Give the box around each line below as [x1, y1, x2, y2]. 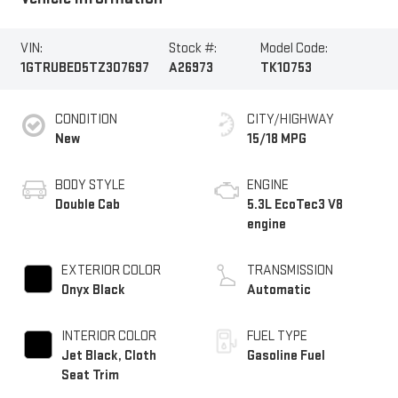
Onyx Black [60, 281, 125, 298]
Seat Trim [60, 366, 119, 384]
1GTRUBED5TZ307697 [20, 60, 149, 77]
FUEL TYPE [247, 327, 307, 345]
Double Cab [54, 195, 120, 213]
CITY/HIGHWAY [247, 110, 334, 128]
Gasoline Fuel [247, 346, 325, 364]
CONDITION [54, 110, 117, 128]
